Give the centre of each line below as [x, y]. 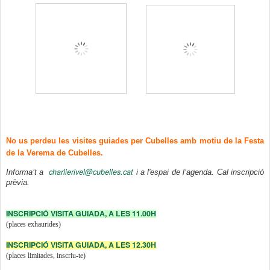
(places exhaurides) [33, 224]
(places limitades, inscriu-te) [46, 255]
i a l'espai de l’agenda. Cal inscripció [199, 172]
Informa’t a [28, 172]
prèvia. [18, 182]
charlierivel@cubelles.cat [91, 171]
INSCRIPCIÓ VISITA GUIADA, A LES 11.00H [81, 213]
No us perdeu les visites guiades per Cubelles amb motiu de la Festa [135, 141]
